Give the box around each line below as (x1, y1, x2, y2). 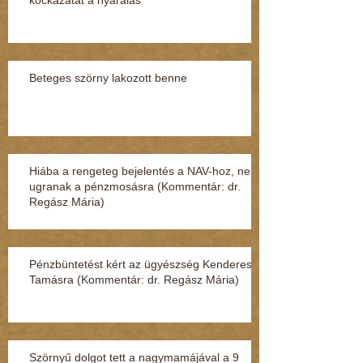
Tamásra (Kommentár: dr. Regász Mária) (29, 272, 239, 286)
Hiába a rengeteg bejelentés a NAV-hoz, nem (29, 164, 260, 177)
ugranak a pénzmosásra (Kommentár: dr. (29, 179, 241, 193)
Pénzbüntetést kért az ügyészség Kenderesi (29, 257, 254, 271)
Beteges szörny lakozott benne (29, 70, 187, 84)
